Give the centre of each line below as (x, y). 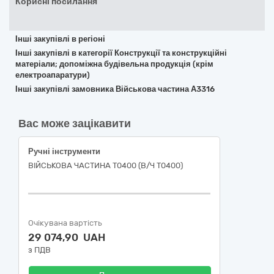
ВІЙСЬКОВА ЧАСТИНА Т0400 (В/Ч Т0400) (106, 165)
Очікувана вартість (65, 223)
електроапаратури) (53, 75)
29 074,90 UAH (67, 237)
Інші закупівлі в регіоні (60, 39)
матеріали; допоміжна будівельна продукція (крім (114, 64)
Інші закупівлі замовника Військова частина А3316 (115, 89)
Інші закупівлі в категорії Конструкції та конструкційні (121, 53)
